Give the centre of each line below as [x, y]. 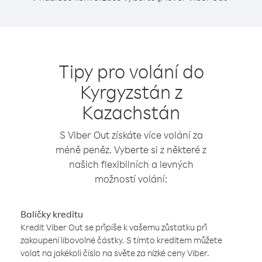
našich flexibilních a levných [131, 164]
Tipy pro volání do [131, 71]
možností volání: [131, 179]
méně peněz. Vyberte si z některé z [131, 149]
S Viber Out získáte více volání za [131, 135]
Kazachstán [131, 112]
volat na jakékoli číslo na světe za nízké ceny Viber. [115, 253]
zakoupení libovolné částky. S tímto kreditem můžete [121, 240]
